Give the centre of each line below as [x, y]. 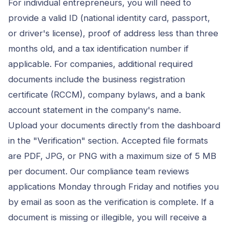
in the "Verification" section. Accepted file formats [108, 140]
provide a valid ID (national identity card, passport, [109, 18]
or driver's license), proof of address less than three [113, 33]
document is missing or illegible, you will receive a [107, 217]
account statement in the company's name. [95, 110]
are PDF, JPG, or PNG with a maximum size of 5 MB [112, 156]
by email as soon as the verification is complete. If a [111, 202]
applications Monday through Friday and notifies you [113, 186]
